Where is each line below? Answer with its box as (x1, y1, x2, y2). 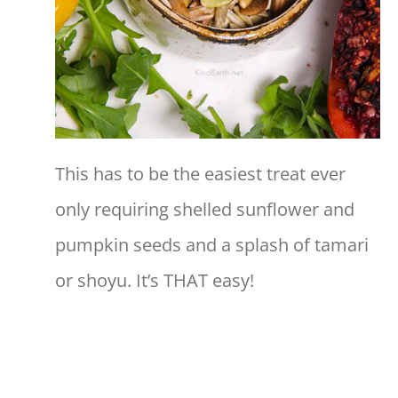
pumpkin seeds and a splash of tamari (55, 233, 369, 258)
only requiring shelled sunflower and (55, 197, 354, 222)
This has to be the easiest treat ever (55, 162, 346, 187)
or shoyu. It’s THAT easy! (55, 268, 254, 293)
